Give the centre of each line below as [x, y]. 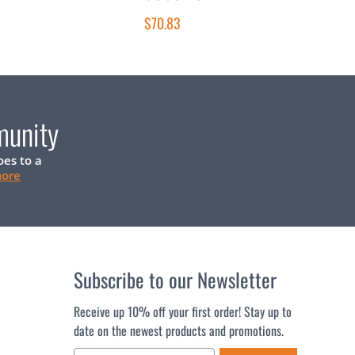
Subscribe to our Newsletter [176, 279]
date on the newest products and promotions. [179, 330]
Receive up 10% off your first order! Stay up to [183, 311]
